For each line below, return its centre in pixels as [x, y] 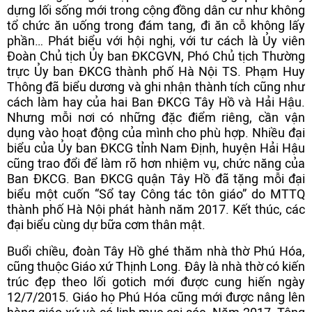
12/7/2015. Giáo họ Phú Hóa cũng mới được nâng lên [156, 297]
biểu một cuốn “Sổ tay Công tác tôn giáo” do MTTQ [156, 194]
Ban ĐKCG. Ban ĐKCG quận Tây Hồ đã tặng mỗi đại [156, 179]
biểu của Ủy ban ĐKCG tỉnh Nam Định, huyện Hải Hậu [156, 148]
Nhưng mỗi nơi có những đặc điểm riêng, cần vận [156, 117]
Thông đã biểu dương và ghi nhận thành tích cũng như [156, 87]
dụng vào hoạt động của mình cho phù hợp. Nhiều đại [156, 133]
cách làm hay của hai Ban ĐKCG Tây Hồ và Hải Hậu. [156, 102]
